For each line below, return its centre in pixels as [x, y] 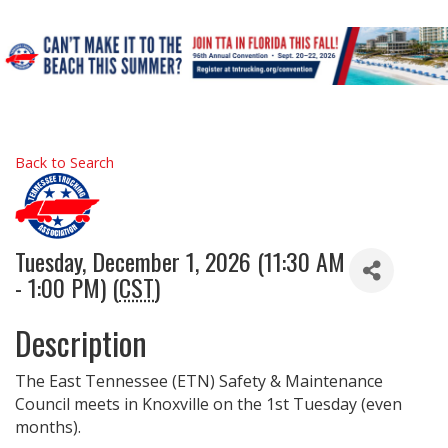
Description [81, 342]
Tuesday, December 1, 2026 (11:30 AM [180, 261]
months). [50, 427]
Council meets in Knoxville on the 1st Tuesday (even [208, 404]
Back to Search [64, 162]
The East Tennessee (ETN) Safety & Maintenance [199, 381]
